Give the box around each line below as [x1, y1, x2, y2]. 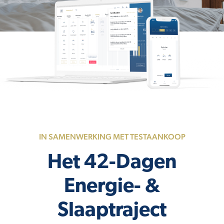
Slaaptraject [57, 200, 166, 221]
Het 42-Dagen [47, 152, 176, 173]
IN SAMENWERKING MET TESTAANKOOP [38, 131, 185, 141]
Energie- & [64, 176, 160, 197]
